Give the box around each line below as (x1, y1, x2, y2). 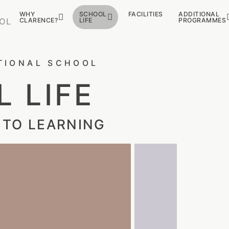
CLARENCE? (19, 16, 58, 24)
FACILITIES (128, 10, 163, 18)
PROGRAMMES (178, 16, 226, 24)
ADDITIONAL (178, 10, 220, 18)
